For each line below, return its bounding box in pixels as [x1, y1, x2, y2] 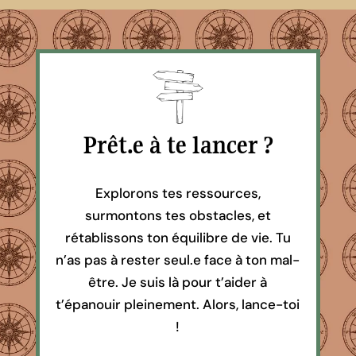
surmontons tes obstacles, [84, 207, 257, 225]
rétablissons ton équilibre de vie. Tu [64, 229, 291, 247]
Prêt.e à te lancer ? [82, 130, 273, 161]
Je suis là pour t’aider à [122, 273, 268, 292]
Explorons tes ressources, [95, 184, 261, 203]
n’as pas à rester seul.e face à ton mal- [56, 251, 300, 269]
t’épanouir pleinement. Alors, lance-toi [56, 296, 300, 314]
